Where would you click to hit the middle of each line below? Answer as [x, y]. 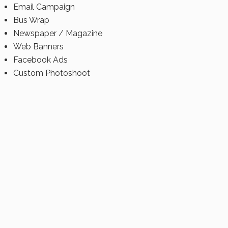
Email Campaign [44, 7]
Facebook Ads [40, 60]
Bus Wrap [31, 20]
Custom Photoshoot [52, 73]
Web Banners [38, 47]
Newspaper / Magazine [58, 33]
